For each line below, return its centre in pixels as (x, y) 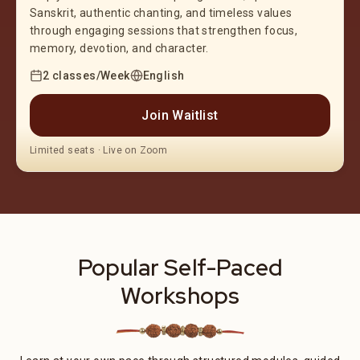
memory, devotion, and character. (119, 48)
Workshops (180, 295)
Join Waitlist (180, 115)
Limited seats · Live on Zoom (99, 150)
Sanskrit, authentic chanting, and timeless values (161, 12)
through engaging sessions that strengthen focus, (164, 30)
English (164, 75)
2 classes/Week (86, 75)
